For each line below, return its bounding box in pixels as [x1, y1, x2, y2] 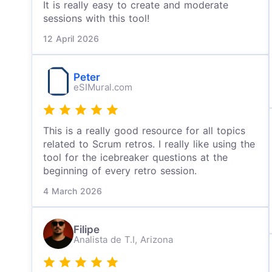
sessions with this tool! [43, 12, 149, 24]
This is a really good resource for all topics [43, 124, 245, 137]
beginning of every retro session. [43, 165, 197, 177]
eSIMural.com [73, 81, 132, 93]
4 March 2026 [43, 186, 102, 196]
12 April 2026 [43, 33, 99, 44]
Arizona [140, 233, 173, 245]
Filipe [73, 223, 100, 236]
